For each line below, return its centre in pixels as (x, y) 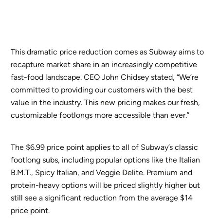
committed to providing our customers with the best (102, 90)
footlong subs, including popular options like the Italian (106, 160)
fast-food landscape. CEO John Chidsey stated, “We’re (105, 77)
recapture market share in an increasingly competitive (104, 64)
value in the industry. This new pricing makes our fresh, (106, 102)
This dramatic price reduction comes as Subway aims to (108, 52)
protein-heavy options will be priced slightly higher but (106, 185)
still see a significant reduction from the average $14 (102, 198)
